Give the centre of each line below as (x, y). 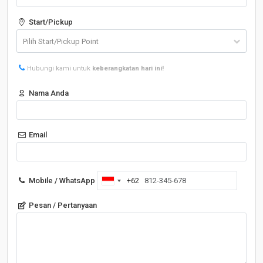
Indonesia (125, 182)
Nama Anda (48, 93)
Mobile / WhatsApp (61, 181)
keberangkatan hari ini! (128, 68)
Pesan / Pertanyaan (62, 205)
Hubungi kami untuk (60, 68)
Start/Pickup (50, 22)
